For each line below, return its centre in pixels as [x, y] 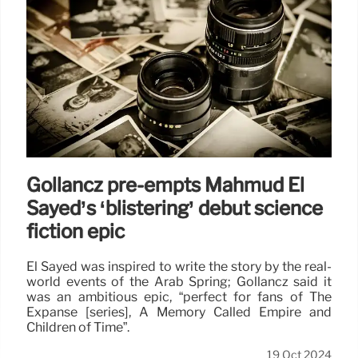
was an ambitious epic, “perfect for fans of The [179, 296]
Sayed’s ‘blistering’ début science [175, 208]
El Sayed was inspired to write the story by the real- [179, 266]
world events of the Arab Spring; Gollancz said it [179, 281]
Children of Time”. [78, 327]
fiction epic [76, 231]
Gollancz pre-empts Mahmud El [165, 185]
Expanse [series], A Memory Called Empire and [179, 312]
